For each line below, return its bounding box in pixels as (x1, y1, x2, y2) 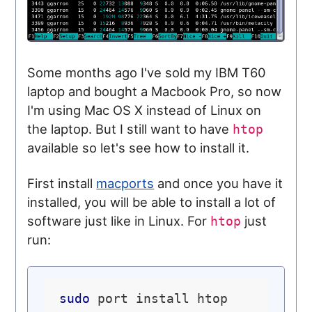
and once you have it (154, 175, 283, 192)
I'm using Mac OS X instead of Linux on (27, 102, 262, 118)
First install (27, 175, 97, 192)
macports (96, 175, 155, 192)
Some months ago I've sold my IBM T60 (27, 65, 267, 81)
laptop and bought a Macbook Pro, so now (27, 84, 282, 100)
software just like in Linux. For (27, 213, 211, 229)
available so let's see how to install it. (27, 140, 250, 156)
